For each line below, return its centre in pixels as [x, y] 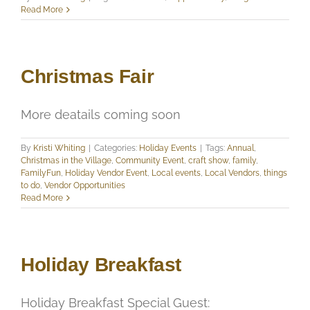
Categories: [117, 148]
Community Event [150, 160]
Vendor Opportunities [85, 185]
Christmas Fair [88, 76]
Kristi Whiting [59, 148]
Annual [240, 148]
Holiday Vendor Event [106, 173]
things [275, 173]
